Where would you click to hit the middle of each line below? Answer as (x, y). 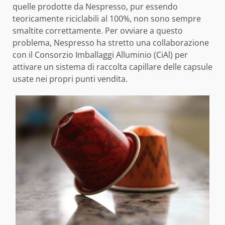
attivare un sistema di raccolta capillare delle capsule (113, 67)
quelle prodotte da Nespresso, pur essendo (95, 7)
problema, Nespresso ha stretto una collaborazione (111, 43)
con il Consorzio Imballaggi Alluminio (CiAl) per (100, 55)
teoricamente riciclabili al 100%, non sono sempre (107, 19)
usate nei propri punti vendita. (70, 79)
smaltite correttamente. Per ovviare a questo (98, 31)
